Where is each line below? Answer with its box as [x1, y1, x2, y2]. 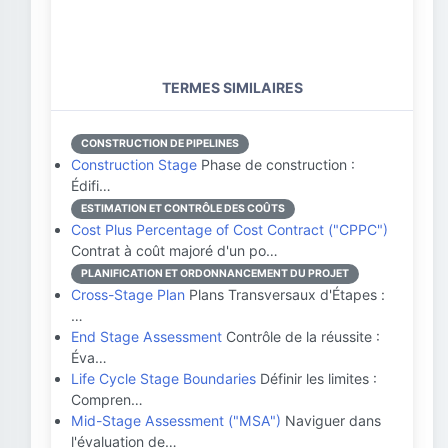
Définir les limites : [256, 370, 377, 387]
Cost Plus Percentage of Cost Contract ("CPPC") [71, 221, 388, 238]
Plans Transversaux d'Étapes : [185, 286, 385, 303]
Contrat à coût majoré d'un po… [71, 242, 278, 259]
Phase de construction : [197, 156, 355, 173]
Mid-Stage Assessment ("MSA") [71, 412, 281, 429]
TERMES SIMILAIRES [161, 79, 303, 96]
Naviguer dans [281, 412, 381, 429]
